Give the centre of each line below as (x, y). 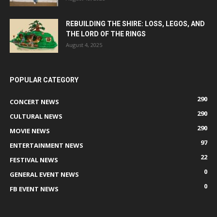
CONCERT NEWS (34, 102)
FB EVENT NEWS (34, 189)
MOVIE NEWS (30, 131)
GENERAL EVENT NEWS (44, 175)
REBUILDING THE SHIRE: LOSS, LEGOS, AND (135, 24)
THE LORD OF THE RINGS (106, 34)
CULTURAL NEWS (36, 116)
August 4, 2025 (84, 45)
